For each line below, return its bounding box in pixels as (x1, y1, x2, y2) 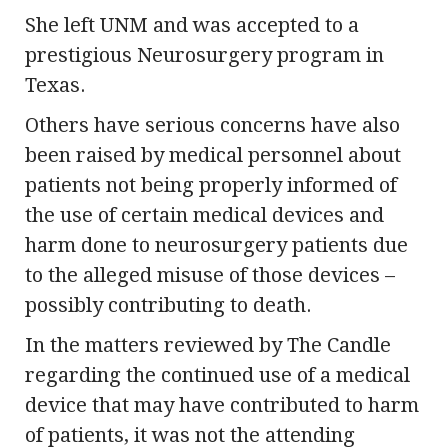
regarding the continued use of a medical (25, 363, 410, 388)
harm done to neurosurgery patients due (25, 233, 408, 258)
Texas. (25, 73, 86, 98)
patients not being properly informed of (25, 173, 397, 198)
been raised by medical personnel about (25, 143, 401, 168)
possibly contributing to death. (25, 293, 312, 318)
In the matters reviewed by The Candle (25, 333, 391, 358)
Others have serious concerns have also (25, 113, 400, 138)
